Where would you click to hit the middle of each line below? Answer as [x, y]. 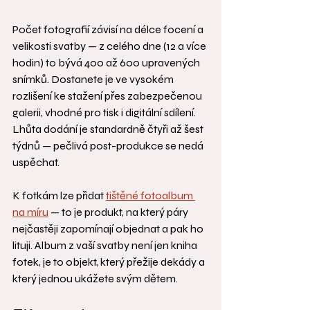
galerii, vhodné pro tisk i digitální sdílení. [105, 113]
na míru [30, 212]
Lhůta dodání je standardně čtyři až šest [109, 129]
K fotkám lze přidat [59, 196]
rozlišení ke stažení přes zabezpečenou [108, 96]
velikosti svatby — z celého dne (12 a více [110, 46]
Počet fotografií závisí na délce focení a [109, 30]
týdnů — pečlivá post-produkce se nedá [109, 146]
